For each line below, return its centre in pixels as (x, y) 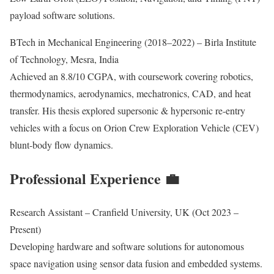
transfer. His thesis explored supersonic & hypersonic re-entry (128, 111)
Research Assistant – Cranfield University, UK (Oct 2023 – (124, 212)
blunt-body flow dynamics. (61, 145)
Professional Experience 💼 (94, 179)
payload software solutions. (62, 15)
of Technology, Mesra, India (64, 59)
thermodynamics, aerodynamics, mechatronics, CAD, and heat (130, 94)
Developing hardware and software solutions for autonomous (127, 246)
